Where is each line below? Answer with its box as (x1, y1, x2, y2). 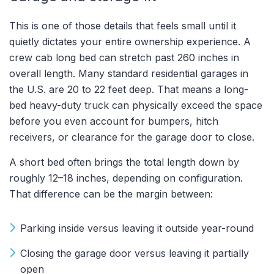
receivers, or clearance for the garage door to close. (9, 131, 254, 144)
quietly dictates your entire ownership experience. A (9, 35, 251, 48)
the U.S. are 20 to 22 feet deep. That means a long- (9, 83, 248, 96)
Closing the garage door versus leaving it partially (20, 247, 249, 260)
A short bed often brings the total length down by (9, 156, 239, 169)
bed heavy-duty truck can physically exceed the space (9, 99, 262, 112)
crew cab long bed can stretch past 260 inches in (9, 51, 239, 64)
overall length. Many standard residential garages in (9, 67, 248, 80)
